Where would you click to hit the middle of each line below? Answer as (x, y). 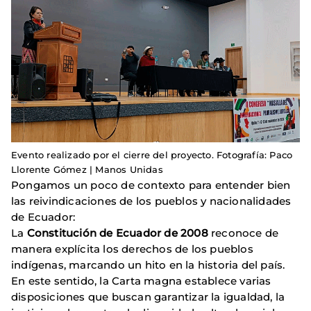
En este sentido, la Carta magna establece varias (141, 281)
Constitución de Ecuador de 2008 (117, 233)
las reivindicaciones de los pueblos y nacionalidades (151, 201)
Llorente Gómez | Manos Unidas (87, 170)
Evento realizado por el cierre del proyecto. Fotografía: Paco (152, 155)
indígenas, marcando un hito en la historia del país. (148, 265)
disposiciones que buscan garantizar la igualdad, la (148, 297)
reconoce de (243, 233)
